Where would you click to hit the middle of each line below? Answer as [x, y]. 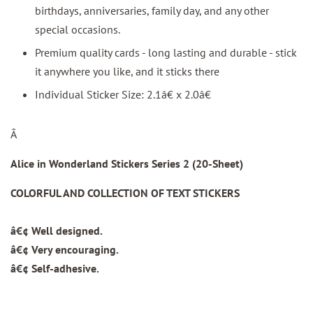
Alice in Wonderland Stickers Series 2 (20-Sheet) [127, 164]
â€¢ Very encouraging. [65, 250]
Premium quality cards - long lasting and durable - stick [166, 52]
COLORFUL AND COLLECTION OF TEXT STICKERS [125, 193]
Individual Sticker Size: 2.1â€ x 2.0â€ [123, 95]
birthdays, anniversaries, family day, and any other [152, 10]
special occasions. [78, 29]
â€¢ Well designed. [57, 231]
